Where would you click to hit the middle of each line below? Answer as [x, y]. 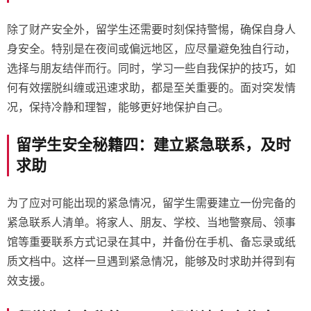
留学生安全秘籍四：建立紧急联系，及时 [153, 145]
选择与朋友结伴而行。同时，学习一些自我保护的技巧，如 [151, 68]
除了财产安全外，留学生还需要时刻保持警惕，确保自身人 [151, 30]
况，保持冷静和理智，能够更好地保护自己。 [118, 107]
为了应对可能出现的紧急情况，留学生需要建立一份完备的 [151, 203]
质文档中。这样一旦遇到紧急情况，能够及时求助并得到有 [151, 261]
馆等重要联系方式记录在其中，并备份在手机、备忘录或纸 [151, 242]
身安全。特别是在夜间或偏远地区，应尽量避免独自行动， [151, 49]
